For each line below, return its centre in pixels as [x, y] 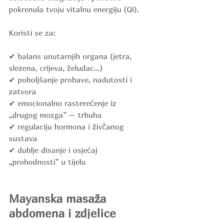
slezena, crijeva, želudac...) [56, 68]
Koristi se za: [32, 33]
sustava [23, 139]
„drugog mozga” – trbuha [55, 115]
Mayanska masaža [59, 199]
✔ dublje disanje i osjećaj [54, 150]
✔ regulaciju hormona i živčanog [67, 127]
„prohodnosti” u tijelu [47, 162]
